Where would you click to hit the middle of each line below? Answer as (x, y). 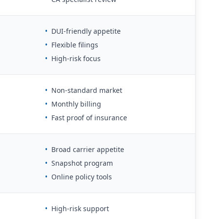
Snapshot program (82, 163)
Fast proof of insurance (89, 117)
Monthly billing (76, 104)
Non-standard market (87, 90)
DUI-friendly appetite (86, 31)
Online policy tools (82, 176)
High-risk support (80, 208)
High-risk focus (76, 58)
